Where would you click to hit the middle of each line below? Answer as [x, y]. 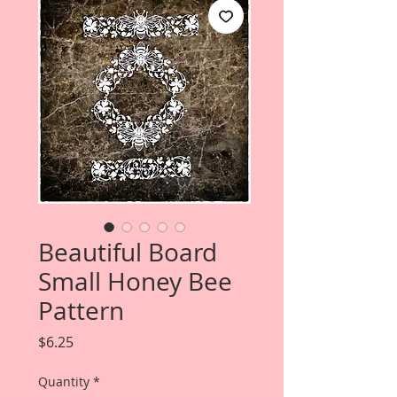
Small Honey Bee [135, 281]
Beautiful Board [128, 252]
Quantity [64, 381]
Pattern [81, 311]
